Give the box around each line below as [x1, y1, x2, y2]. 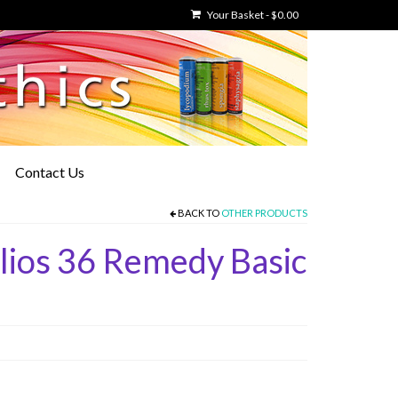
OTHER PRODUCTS [221, 207, 307, 219]
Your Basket [205, 8, 266, 21]
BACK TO [176, 207, 221, 219]
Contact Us [14, 163, 84, 180]
